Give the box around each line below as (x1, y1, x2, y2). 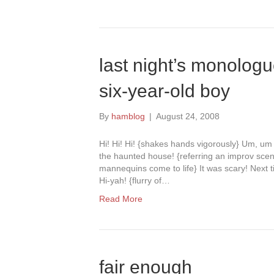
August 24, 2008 (156, 111, 220, 121)
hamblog (111, 111, 145, 121)
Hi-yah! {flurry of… (99, 176, 170, 185)
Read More (99, 194, 143, 204)
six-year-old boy (99, 81, 230, 101)
